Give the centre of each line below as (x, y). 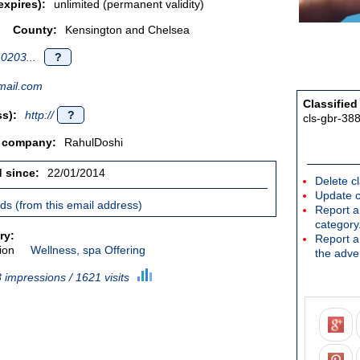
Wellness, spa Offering (88, 250)
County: (35, 30)
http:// (41, 115)
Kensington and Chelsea (127, 30)
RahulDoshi (94, 142)
